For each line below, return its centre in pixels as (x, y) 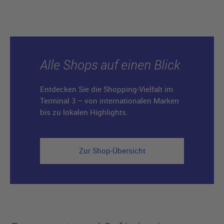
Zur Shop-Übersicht (112, 150)
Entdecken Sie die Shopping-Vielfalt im (106, 89)
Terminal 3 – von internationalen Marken (109, 100)
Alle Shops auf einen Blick (110, 64)
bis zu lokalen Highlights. (84, 112)
